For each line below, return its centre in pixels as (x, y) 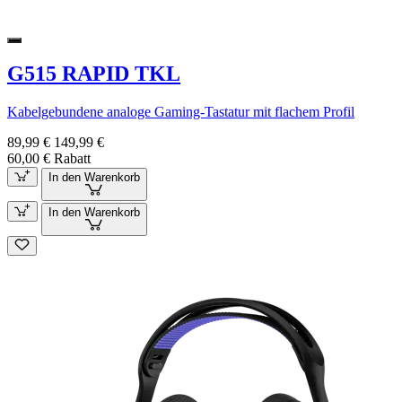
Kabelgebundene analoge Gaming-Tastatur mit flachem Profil (181, 111)
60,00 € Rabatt (49, 158)
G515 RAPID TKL (94, 73)
